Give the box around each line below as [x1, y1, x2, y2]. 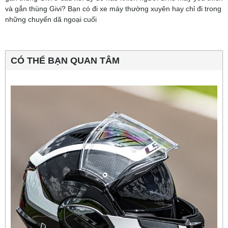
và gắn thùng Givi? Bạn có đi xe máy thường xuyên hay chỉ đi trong [5, 4, 221, 13]
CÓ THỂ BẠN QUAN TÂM [11, 55, 120, 66]
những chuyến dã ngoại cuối [5, 15, 97, 23]
